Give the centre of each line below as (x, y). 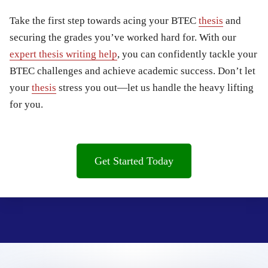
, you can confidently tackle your (187, 54)
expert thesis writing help (63, 54)
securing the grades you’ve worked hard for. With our (123, 37)
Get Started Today (134, 161)
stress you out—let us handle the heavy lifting (155, 87)
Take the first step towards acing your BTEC (104, 20)
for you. (26, 104)
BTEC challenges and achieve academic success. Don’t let (133, 71)
